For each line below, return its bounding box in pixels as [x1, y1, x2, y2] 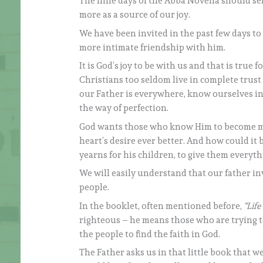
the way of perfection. [79, 103, 169, 114]
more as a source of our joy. [79, 9, 191, 21]
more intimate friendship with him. [79, 42, 226, 53]
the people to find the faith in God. [79, 228, 221, 240]
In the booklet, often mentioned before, [79, 200, 244, 211]
